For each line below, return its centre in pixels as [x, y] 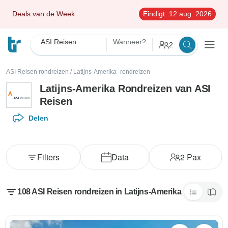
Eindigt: [155, 14]
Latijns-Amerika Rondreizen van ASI [125, 89]
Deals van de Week [44, 14]
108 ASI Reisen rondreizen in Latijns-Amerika [99, 192]
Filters [48, 157]
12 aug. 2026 [189, 14]
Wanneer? [130, 42]
